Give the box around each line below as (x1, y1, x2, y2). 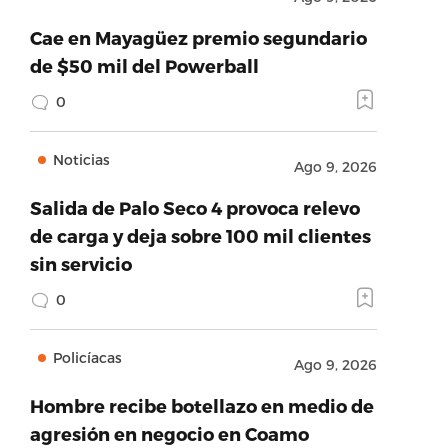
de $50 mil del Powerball (29, 55, 259, 76)
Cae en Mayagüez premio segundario (29, 27, 367, 48)
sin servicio (29, 253, 132, 274)
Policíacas (52, 349, 122, 366)
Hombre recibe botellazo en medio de (29, 395, 374, 416)
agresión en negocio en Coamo (29, 423, 309, 444)
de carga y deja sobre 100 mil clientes (29, 225, 371, 246)
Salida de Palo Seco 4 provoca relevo (29, 197, 360, 218)
